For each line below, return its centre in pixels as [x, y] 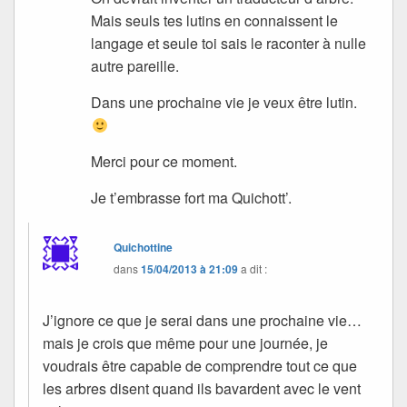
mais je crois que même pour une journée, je [185, 342]
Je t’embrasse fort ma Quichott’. [192, 197]
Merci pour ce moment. [164, 161]
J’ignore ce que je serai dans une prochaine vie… [202, 320]
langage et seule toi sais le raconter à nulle [229, 43]
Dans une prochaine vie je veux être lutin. [224, 102]
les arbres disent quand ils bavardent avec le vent [202, 388]
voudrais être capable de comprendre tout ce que [200, 365]
